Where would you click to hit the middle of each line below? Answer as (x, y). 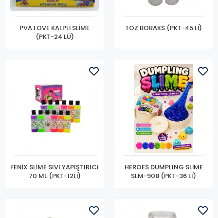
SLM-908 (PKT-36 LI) (178, 176)
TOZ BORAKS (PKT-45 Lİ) (163, 28)
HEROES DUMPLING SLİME (163, 167)
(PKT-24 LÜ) (54, 37)
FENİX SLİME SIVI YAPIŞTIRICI (54, 167)
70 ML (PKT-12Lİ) (54, 176)
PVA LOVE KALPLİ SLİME (54, 28)
